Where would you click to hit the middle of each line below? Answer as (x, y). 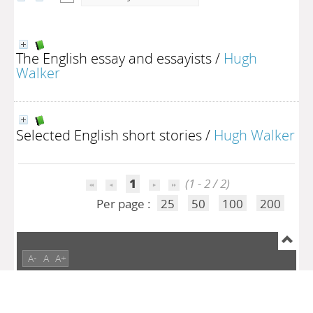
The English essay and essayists (114, 58)
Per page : (125, 204)
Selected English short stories (109, 135)
